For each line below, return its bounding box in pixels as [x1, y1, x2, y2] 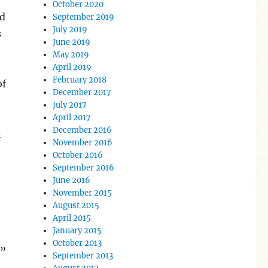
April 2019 [53, 62, 92, 72]
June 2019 [53, 36, 91, 47]
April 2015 [53, 212, 92, 223]
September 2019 [53, 11, 115, 22]
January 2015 [53, 225, 102, 236]
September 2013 [53, 250, 114, 261]
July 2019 [53, 24, 88, 35]
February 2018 [53, 74, 107, 85]
